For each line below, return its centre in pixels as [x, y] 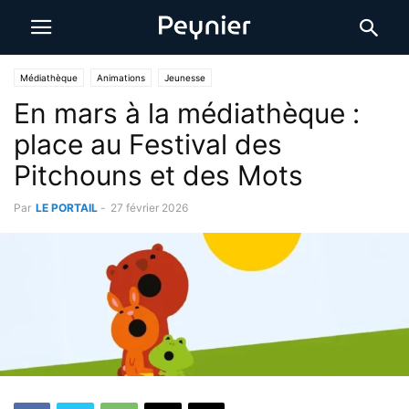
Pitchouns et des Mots [158, 175]
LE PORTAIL [67, 208]
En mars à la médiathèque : [187, 113]
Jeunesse [185, 78]
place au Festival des [148, 144]
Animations [121, 78]
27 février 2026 [149, 208]
